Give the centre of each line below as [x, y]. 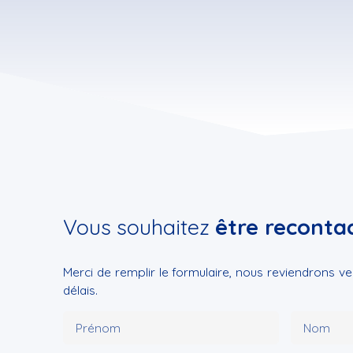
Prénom [98, 328]
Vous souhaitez [139, 227]
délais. [80, 290]
